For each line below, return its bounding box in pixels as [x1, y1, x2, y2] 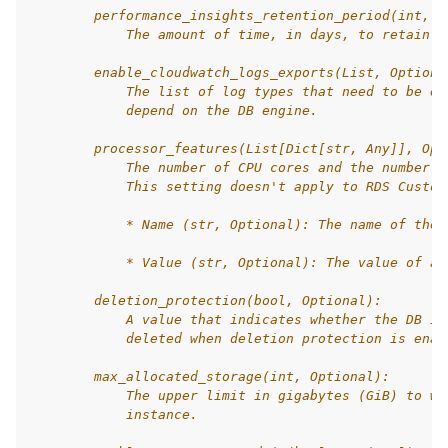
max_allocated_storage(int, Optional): [30, 369, 390, 384]
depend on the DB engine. [30, 103, 318, 118]
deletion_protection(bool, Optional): [30, 293, 382, 308]
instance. [30, 407, 198, 422]
